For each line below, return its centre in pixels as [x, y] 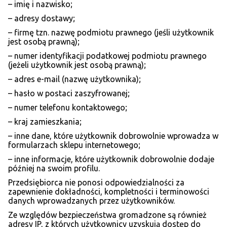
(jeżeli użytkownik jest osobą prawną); [77, 65]
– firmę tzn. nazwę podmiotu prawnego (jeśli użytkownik [111, 33]
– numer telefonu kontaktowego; [68, 108]
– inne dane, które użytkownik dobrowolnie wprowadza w [113, 136]
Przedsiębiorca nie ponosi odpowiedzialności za [96, 183]
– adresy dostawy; [42, 18]
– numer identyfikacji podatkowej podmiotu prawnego [107, 56]
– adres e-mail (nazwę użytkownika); [74, 79]
